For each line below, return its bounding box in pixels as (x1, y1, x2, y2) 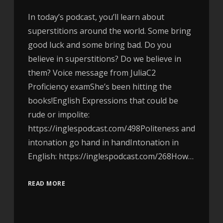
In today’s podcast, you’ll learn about (27, 11, 164, 23)
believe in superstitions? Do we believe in (27, 53, 181, 65)
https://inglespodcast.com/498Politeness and (27, 123, 195, 134)
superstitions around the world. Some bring (27, 25, 191, 37)
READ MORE (27, 179, 66, 188)
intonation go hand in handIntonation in (27, 137, 179, 148)
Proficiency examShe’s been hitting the (27, 81, 172, 93)
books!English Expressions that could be (27, 95, 178, 107)
